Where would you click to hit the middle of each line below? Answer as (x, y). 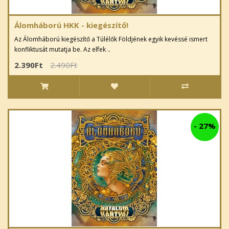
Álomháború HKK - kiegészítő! (71, 25)
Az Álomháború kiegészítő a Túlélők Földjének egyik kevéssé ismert (111, 39)
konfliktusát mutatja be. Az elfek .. (62, 50)
